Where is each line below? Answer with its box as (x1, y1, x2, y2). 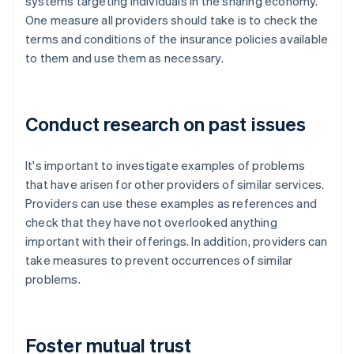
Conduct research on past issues (25, 111, 307, 137)
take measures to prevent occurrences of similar (25, 252, 293, 269)
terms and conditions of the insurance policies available (25, 31, 329, 47)
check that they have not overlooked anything (25, 214, 277, 231)
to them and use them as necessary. (25, 50, 224, 66)
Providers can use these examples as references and (25, 195, 318, 212)
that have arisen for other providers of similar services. (25, 176, 325, 193)
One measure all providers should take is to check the (25, 12, 318, 28)
